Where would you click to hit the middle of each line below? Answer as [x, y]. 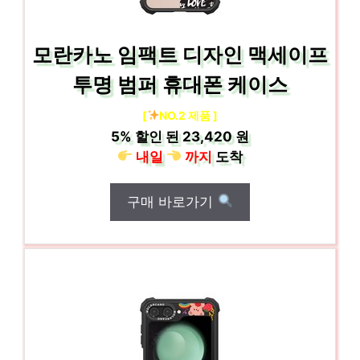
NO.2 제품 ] [189, 115]
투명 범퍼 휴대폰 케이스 [180, 84]
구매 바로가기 [172, 201]
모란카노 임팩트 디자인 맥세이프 [180, 54]
